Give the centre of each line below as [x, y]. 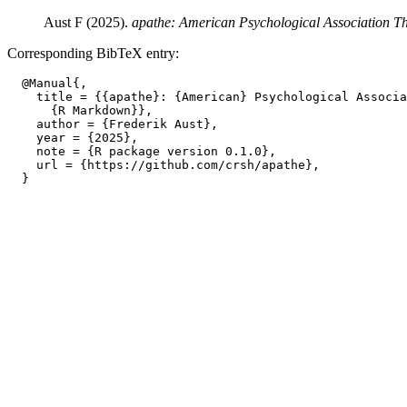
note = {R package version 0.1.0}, [142, 151]
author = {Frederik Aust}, [113, 124]
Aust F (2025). [88, 22]
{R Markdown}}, [80, 110]
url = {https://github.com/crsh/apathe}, [164, 165]
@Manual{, [47, 83]
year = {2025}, [73, 138]
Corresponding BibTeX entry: [93, 53]
